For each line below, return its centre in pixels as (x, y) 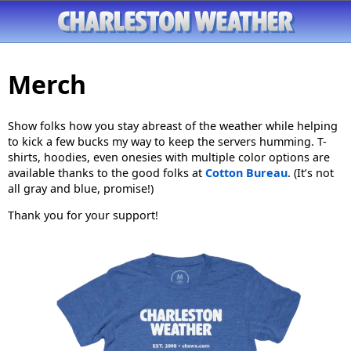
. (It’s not (311, 172)
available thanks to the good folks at (107, 172)
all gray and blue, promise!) (81, 188)
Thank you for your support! (83, 215)
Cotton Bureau (246, 172)
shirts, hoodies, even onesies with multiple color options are (169, 157)
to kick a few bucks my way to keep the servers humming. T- (167, 141)
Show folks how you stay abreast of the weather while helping (173, 125)
